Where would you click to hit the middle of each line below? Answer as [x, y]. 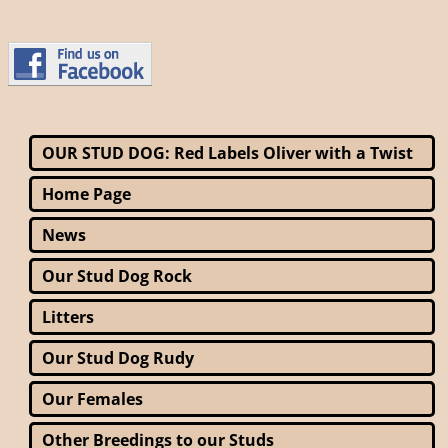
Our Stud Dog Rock [117, 275]
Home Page [86, 193]
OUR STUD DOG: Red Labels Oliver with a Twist [227, 152]
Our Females [92, 398]
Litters [68, 316]
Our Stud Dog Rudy [118, 357]
